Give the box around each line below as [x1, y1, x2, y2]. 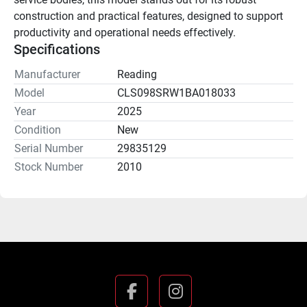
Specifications [14, 41, 100, 58]
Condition [14, 123, 61, 136]
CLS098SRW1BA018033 [117, 86, 236, 99]
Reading [117, 68, 157, 81]
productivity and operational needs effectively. [14, 26, 236, 39]
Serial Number [14, 142, 83, 155]
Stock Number [14, 160, 83, 173]
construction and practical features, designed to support [14, 10, 283, 23]
